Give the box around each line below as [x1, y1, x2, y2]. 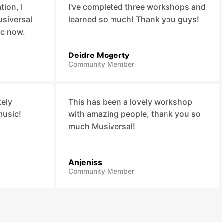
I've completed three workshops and [68, 2, 206, 12]
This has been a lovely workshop [68, 97, 192, 107]
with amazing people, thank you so [68, 109, 201, 119]
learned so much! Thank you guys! [68, 14, 199, 24]
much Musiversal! [68, 121, 135, 131]
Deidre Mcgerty [68, 50, 129, 60]
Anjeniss [68, 157, 102, 167]
